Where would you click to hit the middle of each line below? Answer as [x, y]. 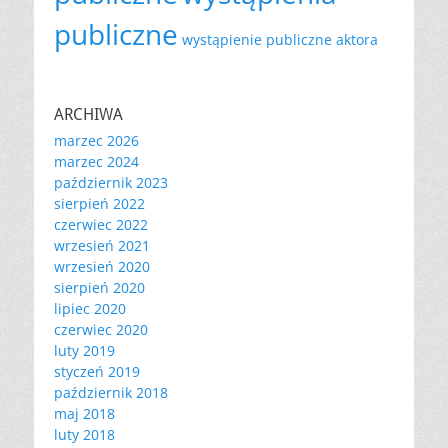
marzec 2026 [96, 140]
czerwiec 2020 [101, 329]
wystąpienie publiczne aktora [280, 39]
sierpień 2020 [99, 287]
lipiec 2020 [90, 308]
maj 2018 [84, 413]
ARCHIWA [88, 114]
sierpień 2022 [99, 203]
